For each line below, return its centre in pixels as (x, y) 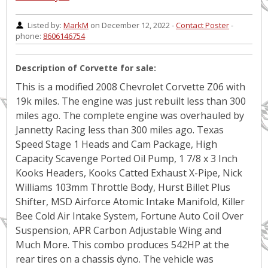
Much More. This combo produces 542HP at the (122, 245)
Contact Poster (202, 25)
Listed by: (45, 25)
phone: (29, 36)
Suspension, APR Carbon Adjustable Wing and (118, 230)
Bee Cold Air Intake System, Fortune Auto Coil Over (130, 216)
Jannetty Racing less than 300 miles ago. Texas (120, 130)
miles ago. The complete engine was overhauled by (130, 115)
